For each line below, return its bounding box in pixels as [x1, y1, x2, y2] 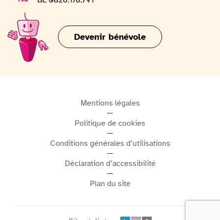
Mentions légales [80, 98, 140, 109]
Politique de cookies [75, 118, 145, 129]
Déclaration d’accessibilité [64, 159, 156, 169]
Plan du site [89, 179, 131, 189]
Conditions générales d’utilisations [50, 138, 170, 149]
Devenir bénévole [74, 31, 146, 43]
